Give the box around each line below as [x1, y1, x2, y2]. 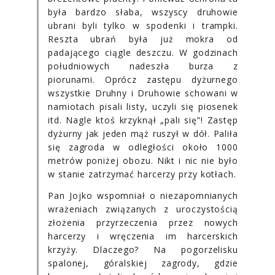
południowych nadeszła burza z [48, 60, 238, 72]
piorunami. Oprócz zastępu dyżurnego [48, 73, 238, 85]
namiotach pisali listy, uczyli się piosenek [48, 100, 238, 112]
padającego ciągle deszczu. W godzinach [48, 46, 238, 58]
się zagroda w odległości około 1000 [48, 141, 238, 153]
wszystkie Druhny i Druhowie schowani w [48, 87, 238, 99]
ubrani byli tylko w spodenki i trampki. [48, 19, 238, 31]
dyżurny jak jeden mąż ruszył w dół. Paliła [48, 127, 238, 139]
